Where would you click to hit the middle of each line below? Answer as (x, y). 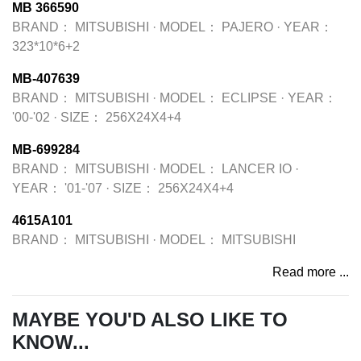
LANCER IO (257, 169)
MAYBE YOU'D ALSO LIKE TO (150, 320)
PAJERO (247, 27)
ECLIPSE (249, 98)
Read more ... (311, 272)
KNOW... (51, 342)
